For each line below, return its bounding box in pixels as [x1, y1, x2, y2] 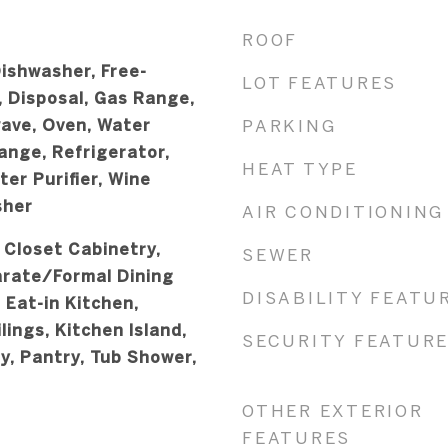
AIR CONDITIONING [242, 201, 444, 221]
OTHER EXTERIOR [242, 400, 424, 420]
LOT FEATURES [242, 72, 397, 92]
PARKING [242, 115, 337, 135]
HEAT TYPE [242, 158, 358, 178]
